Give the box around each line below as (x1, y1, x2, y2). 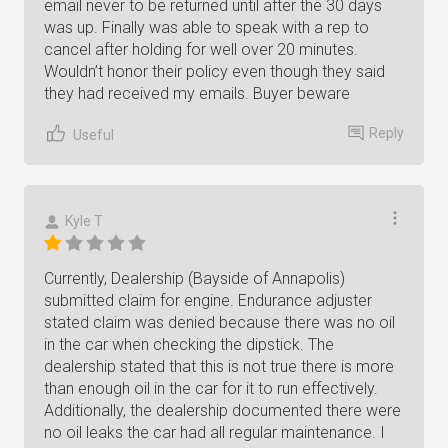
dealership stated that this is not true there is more (44, 357, 394, 376)
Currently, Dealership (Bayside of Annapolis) (44, 269, 345, 288)
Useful (73, 126, 114, 143)
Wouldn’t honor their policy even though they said (44, 62, 385, 81)
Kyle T (65, 213, 103, 229)
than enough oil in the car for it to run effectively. (44, 379, 378, 398)
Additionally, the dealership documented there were (44, 401, 401, 420)
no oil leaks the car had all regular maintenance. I (44, 423, 385, 442)
